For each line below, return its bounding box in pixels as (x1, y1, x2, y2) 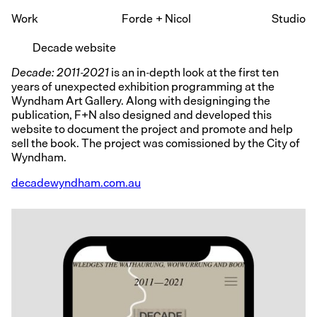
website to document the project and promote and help (11, 120, 293, 139)
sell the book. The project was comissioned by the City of (11, 134, 300, 153)
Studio (272, 9, 306, 28)
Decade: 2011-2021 (11, 63, 109, 82)
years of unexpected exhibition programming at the (11, 77, 275, 96)
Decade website (33, 38, 117, 57)
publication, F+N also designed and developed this (11, 105, 272, 125)
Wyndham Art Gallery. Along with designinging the (11, 91, 270, 110)
